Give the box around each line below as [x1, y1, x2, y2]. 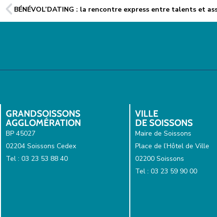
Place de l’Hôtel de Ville [135, 141, 211, 151]
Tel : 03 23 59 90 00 [135, 166, 197, 176]
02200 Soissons [135, 154, 184, 163]
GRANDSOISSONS [6, 108, 80, 119]
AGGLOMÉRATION [6, 117, 81, 128]
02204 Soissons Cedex [6, 141, 76, 151]
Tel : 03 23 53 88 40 [6, 154, 68, 163]
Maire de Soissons [135, 128, 191, 138]
